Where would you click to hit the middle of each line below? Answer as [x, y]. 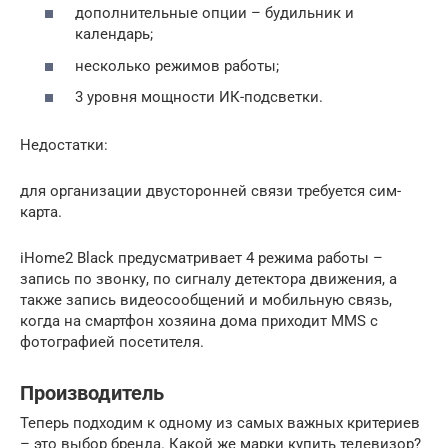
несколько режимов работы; [177, 65]
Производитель [92, 393]
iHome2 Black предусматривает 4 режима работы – [201, 258]
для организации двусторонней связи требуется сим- [210, 191]
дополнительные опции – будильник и [214, 13]
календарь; [114, 34]
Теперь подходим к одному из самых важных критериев [220, 423]
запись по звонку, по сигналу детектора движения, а [208, 279]
